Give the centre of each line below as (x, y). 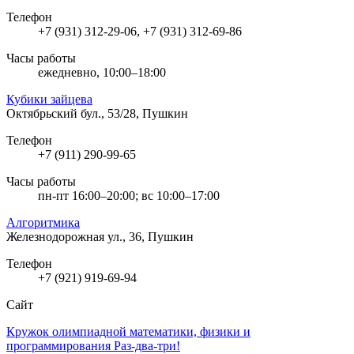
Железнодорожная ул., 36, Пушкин (100, 236)
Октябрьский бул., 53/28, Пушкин (97, 113)
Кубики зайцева (49, 99)
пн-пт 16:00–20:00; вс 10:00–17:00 (129, 195)
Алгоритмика (43, 222)
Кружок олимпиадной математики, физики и (128, 331)
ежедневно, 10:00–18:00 (102, 72)
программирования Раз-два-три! (93, 345)
